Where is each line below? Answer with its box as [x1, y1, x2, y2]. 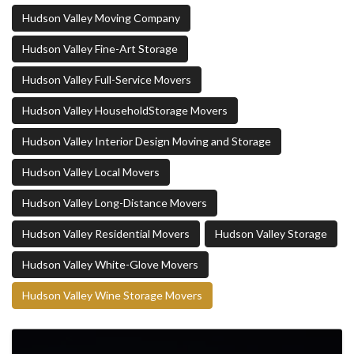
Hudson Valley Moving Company [22, 11, 180, 25]
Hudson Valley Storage [215, 227, 327, 241]
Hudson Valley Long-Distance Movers [22, 196, 207, 210]
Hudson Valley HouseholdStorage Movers [22, 104, 228, 118]
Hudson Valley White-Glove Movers [22, 258, 198, 272]
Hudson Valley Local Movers [22, 165, 160, 179]
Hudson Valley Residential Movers [22, 227, 190, 241]
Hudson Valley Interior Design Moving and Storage [22, 134, 271, 149]
